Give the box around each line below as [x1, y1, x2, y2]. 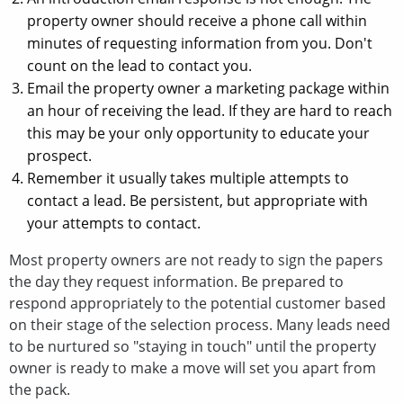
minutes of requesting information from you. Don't [27, 32, 372, 53]
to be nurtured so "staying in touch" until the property [9, 336, 376, 356]
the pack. [9, 379, 70, 399]
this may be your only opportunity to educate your [27, 122, 370, 143]
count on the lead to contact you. [27, 55, 252, 76]
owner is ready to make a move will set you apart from [9, 357, 376, 378]
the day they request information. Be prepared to [9, 271, 344, 291]
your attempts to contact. [27, 212, 201, 233]
